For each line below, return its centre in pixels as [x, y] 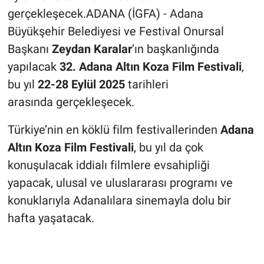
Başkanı [29, 49]
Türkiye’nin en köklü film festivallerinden [114, 129]
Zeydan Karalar [92, 49]
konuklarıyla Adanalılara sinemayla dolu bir [119, 200]
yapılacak [33, 66]
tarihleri [148, 84]
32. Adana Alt [95, 66]
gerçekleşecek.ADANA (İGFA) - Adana [105, 13]
